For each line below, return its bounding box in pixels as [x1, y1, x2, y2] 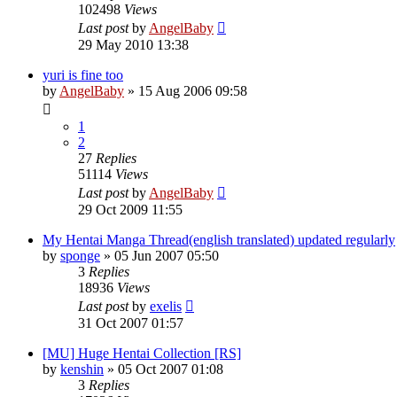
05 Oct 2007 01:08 [118, 361, 223, 377]
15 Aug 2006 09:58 [138, 82, 247, 98]
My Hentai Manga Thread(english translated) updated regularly [43, 231, 395, 247]
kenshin [60, 361, 104, 377]
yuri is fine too [43, 66, 123, 82]
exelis [150, 298, 182, 314]
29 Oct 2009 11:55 [78, 201, 183, 217]
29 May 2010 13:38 [78, 36, 189, 52]
